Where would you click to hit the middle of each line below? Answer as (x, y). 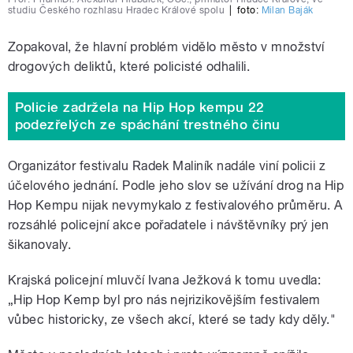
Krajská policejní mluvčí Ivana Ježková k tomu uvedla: (165, 280)
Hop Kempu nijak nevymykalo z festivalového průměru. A (175, 205)
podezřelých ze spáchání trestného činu (147, 125)
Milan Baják (287, 10)
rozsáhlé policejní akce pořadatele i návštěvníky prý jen (169, 225)
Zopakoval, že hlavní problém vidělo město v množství (166, 46)
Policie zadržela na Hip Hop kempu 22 (139, 108)
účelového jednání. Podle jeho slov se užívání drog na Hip (176, 185)
